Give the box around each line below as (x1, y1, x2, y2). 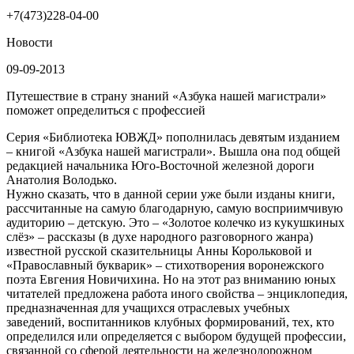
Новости (6, 36, 53, 49)
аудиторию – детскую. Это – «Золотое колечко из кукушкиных (6, 216, 345, 229)
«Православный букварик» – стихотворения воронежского (6, 258, 324, 272)
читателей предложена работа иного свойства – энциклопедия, (6, 287, 348, 300)
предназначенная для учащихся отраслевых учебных (6, 301, 290, 314)
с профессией (133, 104, 205, 117)
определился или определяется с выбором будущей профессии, (6, 330, 346, 343)
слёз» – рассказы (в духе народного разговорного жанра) (6, 230, 313, 243)
